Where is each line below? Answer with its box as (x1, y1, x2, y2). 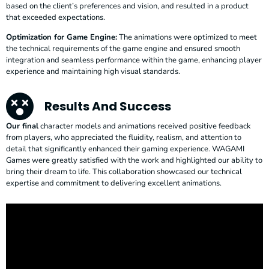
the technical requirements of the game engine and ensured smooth (6, 43, 240, 55)
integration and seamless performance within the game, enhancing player (6, 55, 262, 66)
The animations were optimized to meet (117, 32, 257, 43)
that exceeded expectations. (6, 12, 105, 23)
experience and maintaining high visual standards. (6, 66, 180, 77)
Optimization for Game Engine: (6, 32, 117, 43)
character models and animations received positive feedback (38, 120, 251, 131)
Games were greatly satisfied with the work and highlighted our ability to (6, 154, 262, 166)
